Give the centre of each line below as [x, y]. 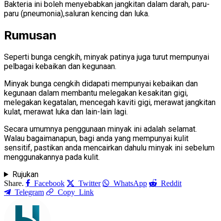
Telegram [29, 192]
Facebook [49, 183]
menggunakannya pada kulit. [52, 157]
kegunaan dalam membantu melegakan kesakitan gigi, [96, 93]
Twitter [90, 183]
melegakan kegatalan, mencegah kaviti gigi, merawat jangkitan [110, 102]
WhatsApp [130, 183]
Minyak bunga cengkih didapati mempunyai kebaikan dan [101, 83]
